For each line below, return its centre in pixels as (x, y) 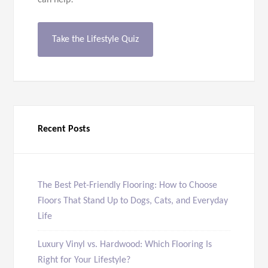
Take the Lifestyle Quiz (96, 39)
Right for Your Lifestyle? (84, 260)
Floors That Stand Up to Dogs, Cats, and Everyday (133, 201)
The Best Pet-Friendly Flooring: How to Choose (128, 185)
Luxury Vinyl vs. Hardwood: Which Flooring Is (125, 245)
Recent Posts (64, 129)
